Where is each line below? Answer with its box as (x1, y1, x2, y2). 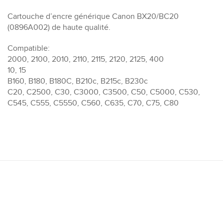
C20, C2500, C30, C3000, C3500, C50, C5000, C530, (7, 87, 200, 97)
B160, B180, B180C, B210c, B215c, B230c (7, 76, 148, 86)
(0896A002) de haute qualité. (7, 22, 111, 32)
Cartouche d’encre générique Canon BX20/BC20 (7, 11, 179, 21)
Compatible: (7, 43, 50, 53)
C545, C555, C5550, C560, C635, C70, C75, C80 (7, 98, 179, 108)
